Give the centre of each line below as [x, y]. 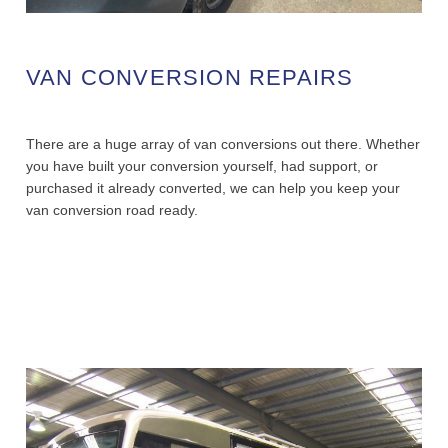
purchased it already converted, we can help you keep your [213, 188]
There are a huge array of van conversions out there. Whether [223, 144]
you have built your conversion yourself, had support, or [202, 166]
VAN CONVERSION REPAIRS [190, 78]
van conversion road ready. [114, 210]
